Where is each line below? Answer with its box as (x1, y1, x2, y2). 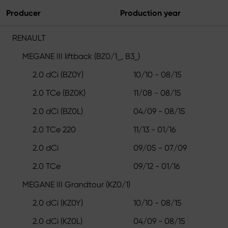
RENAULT (12, 33, 46, 43)
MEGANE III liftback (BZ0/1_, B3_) (22, 51, 140, 61)
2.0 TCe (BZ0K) (33, 88, 85, 98)
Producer (6, 8, 41, 18)
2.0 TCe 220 (33, 124, 76, 134)
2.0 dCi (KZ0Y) (33, 197, 83, 208)
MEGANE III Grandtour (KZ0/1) (22, 179, 130, 189)
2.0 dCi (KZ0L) (33, 216, 82, 226)
